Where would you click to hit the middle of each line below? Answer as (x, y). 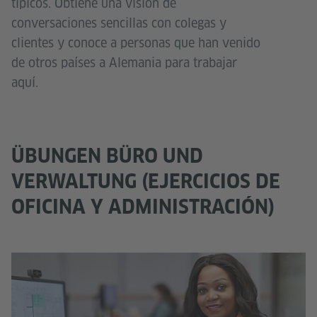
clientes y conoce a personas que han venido (136, 42)
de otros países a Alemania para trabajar (124, 62)
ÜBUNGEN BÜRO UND (107, 156)
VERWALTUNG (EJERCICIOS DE (146, 181)
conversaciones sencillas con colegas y (119, 23)
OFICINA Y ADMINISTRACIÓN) (143, 207)
